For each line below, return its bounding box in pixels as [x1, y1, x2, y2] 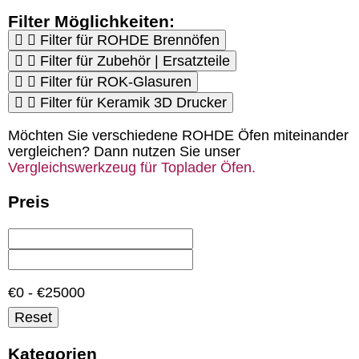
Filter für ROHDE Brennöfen [40, 32, 220, 49]
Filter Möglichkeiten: [8, 12, 175, 31]
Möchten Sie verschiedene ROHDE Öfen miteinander [8, 127, 349, 144]
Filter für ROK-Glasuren [40, 74, 192, 91]
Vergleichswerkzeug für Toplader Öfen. [8, 159, 256, 176]
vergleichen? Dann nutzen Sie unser [8, 143, 240, 160]
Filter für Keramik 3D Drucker [40, 95, 227, 111]
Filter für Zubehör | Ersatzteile [40, 53, 230, 70]
